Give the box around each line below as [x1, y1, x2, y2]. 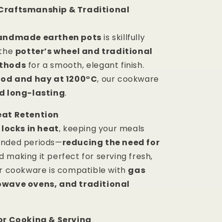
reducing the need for [62, 137, 160, 149]
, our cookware [97, 73, 159, 85]
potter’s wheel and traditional [15, 46, 153, 57]
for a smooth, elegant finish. [26, 59, 145, 71]
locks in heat [1, 123, 59, 135]
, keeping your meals [58, 123, 145, 135]
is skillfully [101, 32, 145, 44]
